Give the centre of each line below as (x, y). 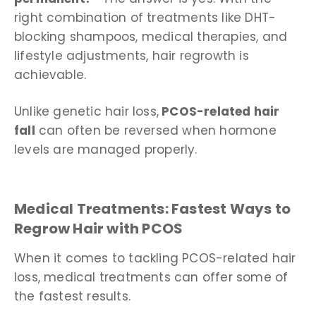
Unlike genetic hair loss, (86, 112)
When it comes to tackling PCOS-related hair (155, 258)
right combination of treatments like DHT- (145, 17)
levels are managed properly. (106, 150)
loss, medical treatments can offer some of (151, 277)
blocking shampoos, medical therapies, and (151, 36)
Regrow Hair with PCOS (99, 228)
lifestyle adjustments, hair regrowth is (132, 55)
